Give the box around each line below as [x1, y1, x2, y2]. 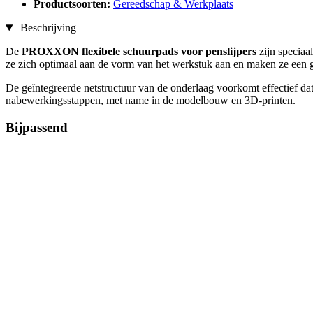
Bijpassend [6, 119, 68, 135]
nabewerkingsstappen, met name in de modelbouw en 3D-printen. [6, 94, 296, 107]
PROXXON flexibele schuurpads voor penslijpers [22, 45, 256, 58]
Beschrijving [17, 22, 76, 34]
